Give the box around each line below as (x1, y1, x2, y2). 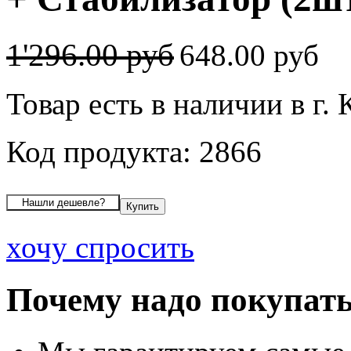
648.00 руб (179, 38, 327, 72)
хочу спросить (6, 230, 194, 264)
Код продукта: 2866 (6, 134, 262, 168)
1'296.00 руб (6, 37, 174, 73)
